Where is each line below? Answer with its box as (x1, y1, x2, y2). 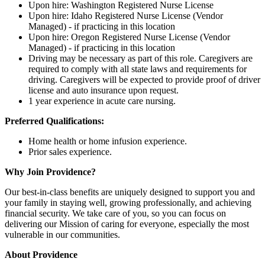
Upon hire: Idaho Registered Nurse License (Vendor (28, 11, 223, 21)
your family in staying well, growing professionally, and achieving (5, 198, 251, 208)
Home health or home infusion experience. (28, 136, 187, 147)
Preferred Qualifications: (5, 116, 104, 127)
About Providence (5, 250, 77, 260)
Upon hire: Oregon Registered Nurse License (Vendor (28, 32, 230, 43)
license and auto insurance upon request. (28, 85, 179, 96)
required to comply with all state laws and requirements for (28, 64, 247, 75)
